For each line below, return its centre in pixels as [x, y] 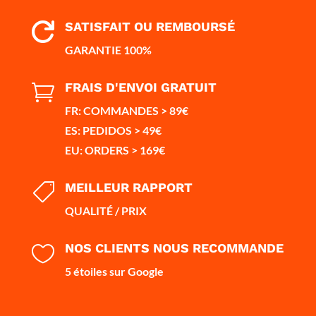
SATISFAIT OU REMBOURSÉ [150, 26]
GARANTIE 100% [108, 49]
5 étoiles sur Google [114, 271]
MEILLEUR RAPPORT [128, 187]
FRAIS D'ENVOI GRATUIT [140, 87]
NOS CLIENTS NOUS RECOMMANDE [174, 248]
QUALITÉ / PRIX [105, 210]
